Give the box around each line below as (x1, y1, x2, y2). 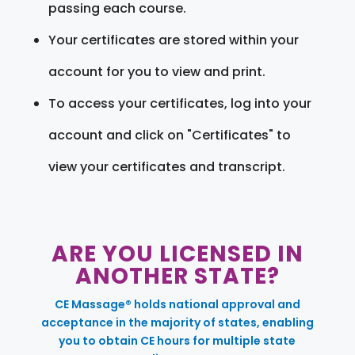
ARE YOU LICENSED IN (51, 238, 303, 269)
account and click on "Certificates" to (48, 125, 291, 144)
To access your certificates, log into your (48, 94, 311, 113)
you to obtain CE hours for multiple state (59, 332, 296, 349)
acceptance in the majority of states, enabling (40, 314, 314, 330)
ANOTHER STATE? (74, 260, 280, 292)
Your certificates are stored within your (48, 30, 299, 49)
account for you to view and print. (48, 62, 265, 81)
